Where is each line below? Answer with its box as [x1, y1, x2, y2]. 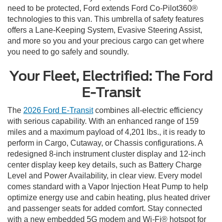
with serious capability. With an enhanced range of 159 [7, 117, 199, 126]
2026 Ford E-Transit [23, 106, 93, 115]
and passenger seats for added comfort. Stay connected [7, 204, 202, 213]
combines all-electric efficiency [93, 106, 203, 115]
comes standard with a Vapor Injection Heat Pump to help [7, 182, 208, 191]
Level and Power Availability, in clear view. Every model [7, 171, 202, 180]
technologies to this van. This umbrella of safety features [7, 15, 204, 24]
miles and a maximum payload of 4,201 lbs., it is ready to [7, 128, 205, 137]
